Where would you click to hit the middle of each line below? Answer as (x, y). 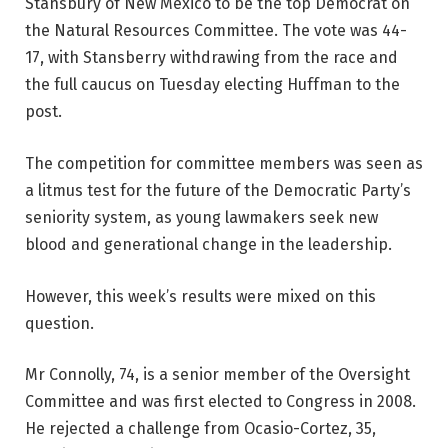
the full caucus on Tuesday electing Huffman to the (212, 85)
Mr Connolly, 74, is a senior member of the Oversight (217, 375)
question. (59, 323)
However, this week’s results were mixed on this (200, 296)
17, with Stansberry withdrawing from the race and (211, 58)
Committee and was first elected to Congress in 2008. (220, 402)
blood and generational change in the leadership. (208, 244)
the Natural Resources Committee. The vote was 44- (216, 31)
